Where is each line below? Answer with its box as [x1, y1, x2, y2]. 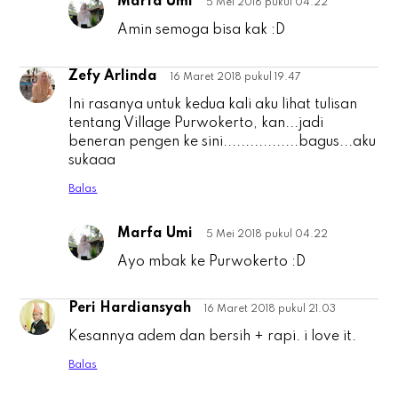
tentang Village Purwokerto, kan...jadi [68, 116, 324, 131]
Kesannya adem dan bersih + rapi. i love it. [68, 330, 357, 345]
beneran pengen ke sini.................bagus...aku [68, 135, 377, 150]
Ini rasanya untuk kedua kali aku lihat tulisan [68, 98, 358, 113]
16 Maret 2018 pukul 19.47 [171, 72, 302, 84]
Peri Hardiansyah [68, 301, 192, 316]
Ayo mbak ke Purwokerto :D [117, 255, 306, 270]
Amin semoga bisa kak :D [117, 23, 286, 38]
